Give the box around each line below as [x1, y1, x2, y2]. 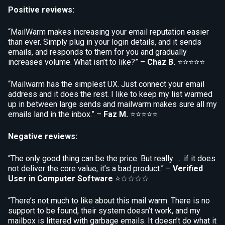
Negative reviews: [8, 131, 77, 141]
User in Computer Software [8, 173, 113, 183]
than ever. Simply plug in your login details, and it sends [8, 37, 201, 47]
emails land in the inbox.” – [8, 109, 103, 119]
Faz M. [103, 109, 128, 119]
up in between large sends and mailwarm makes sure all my [8, 99, 217, 109]
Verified [173, 163, 203, 173]
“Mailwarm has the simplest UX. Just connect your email [8, 79, 204, 89]
